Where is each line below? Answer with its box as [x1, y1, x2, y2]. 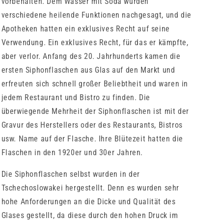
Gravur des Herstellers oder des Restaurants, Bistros [1, 120, 183, 130]
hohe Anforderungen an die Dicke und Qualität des [1, 196, 176, 206]
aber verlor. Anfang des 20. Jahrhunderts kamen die [1, 51, 181, 61]
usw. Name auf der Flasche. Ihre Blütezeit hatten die [1, 134, 183, 143]
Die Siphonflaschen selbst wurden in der [1, 169, 140, 179]
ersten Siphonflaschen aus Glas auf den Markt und [1, 65, 175, 75]
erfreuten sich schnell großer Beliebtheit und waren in [1, 79, 188, 88]
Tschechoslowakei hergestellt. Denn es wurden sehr [1, 183, 179, 192]
